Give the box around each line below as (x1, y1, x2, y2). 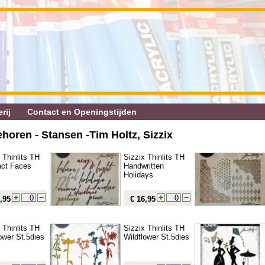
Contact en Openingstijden (27, 107, 137, 117)
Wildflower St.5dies (124, 232, 189, 241)
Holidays (124, 170, 153, 179)
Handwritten (124, 161, 164, 170)
